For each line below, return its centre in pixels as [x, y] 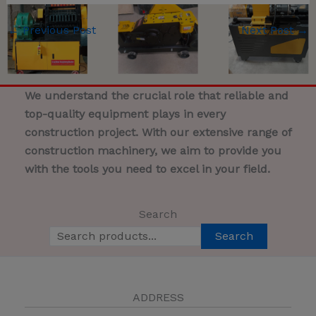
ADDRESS [158, 298]
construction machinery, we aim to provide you [153, 151]
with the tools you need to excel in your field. [147, 169]
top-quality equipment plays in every [125, 114]
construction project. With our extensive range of [158, 133]
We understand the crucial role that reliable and [157, 96]
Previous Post [57, 30]
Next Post [269, 30]
